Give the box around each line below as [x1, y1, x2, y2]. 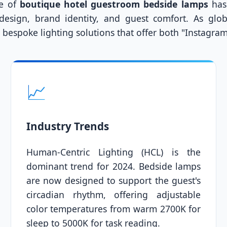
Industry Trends [26, 119, 109, 134]
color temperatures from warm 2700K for [26, 203, 201, 215]
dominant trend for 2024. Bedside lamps [26, 160, 201, 173]
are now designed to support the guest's [26, 174, 201, 187]
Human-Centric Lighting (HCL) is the [26, 146, 201, 159]
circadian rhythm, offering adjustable [26, 188, 201, 201]
